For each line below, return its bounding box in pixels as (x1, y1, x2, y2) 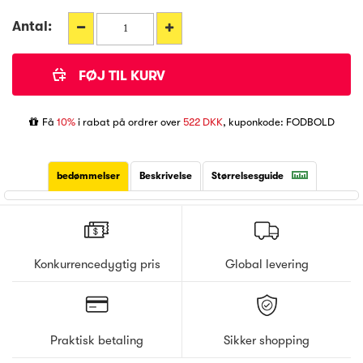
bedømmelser (56, 169, 120, 181)
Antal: (12, 18, 52, 34)
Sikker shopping (224, 332, 310, 348)
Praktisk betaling (50, 332, 143, 348)
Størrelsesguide (211, 169, 284, 181)
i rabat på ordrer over (75, 115, 183, 128)
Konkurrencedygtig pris (33, 256, 160, 271)
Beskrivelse (139, 169, 192, 181)
